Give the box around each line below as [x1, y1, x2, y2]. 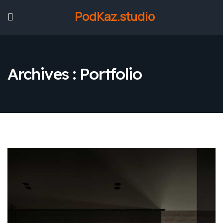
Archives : [7, 64, 80, 84]
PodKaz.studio [74, 8, 155, 25]
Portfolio [80, 64, 142, 84]
